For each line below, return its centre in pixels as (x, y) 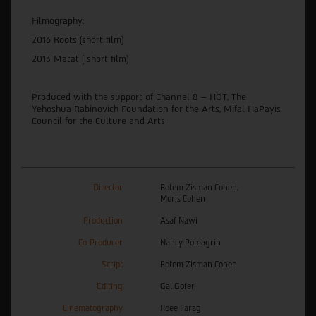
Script (112, 264)
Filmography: (58, 20)
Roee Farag (181, 308)
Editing (110, 286)
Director (108, 187)
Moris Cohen (183, 199)
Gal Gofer (177, 286)
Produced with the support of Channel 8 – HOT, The (139, 97)
